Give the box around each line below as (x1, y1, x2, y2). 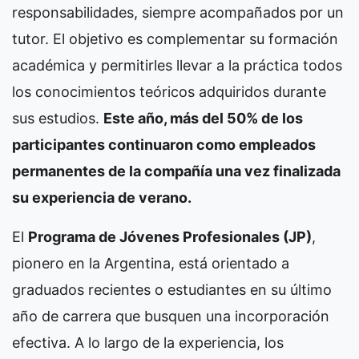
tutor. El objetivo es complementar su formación (12, 30, 338, 48)
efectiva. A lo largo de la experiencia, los (12, 334, 284, 352)
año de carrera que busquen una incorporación (12, 308, 329, 325)
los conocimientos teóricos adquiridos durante (12, 83, 326, 101)
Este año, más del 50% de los (103, 110, 303, 127)
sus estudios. (12, 110, 103, 127)
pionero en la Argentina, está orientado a (12, 255, 289, 272)
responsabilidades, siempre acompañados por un (12, 4, 344, 22)
